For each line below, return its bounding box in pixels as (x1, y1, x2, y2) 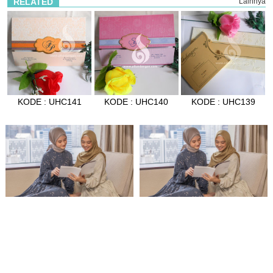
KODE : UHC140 (104, 97, 169, 107)
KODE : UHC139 (191, 97, 255, 107)
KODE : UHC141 (17, 97, 82, 107)
